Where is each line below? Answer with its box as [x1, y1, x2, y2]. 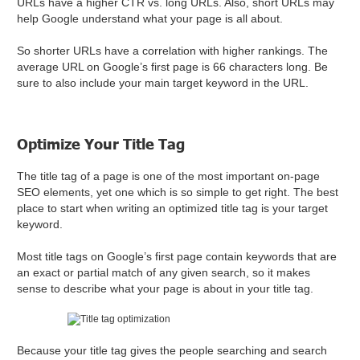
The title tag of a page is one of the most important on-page [17, 170, 321, 183]
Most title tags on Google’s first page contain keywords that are [17, 250, 337, 264]
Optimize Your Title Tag [17, 135, 190, 153]
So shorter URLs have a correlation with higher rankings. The [17, 44, 329, 58]
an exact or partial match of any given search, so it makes [17, 266, 311, 280]
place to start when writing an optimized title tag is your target [17, 202, 329, 215]
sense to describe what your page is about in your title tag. [17, 282, 314, 296]
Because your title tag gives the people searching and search [17, 344, 328, 358]
